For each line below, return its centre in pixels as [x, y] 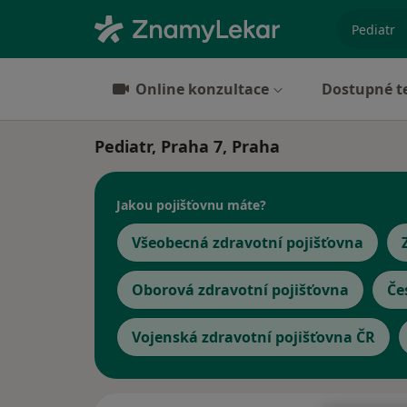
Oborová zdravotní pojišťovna [240, 290]
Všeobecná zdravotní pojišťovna [248, 243]
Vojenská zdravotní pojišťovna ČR [253, 337]
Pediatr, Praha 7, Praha [187, 146]
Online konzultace [202, 89]
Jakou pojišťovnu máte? [191, 204]
